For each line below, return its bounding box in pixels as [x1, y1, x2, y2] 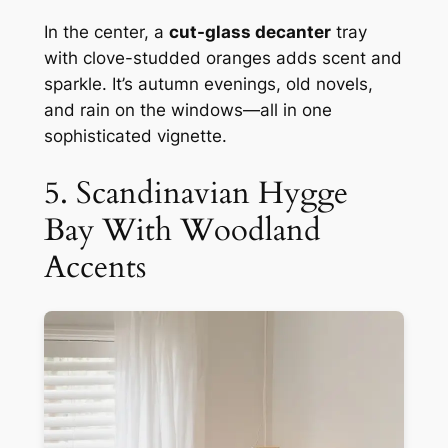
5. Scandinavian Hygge [43, 171, 348, 214]
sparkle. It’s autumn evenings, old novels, [43, 73, 373, 94]
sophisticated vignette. [43, 125, 227, 146]
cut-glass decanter [168, 21, 331, 42]
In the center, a [43, 21, 169, 42]
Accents [43, 245, 146, 288]
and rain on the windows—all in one [43, 99, 332, 120]
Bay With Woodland [43, 208, 321, 251]
